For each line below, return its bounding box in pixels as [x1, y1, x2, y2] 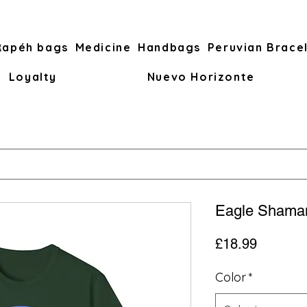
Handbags [138, 40, 201, 54]
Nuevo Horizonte [147, 70, 255, 84]
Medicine [75, 40, 132, 54]
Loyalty [8, 70, 58, 84]
